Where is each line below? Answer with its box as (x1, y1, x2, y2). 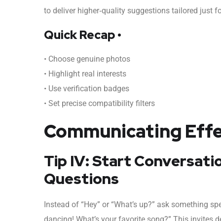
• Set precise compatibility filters (44, 98, 155, 108)
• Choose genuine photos (44, 54, 130, 64)
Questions (44, 168, 119, 188)
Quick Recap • (44, 27, 121, 42)
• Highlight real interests (44, 69, 126, 78)
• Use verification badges (44, 83, 129, 93)
